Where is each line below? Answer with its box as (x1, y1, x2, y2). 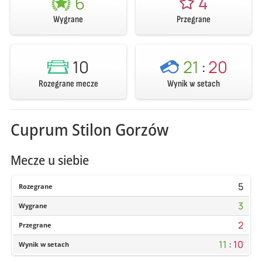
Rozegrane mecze (38, 77, 98, 89)
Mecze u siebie (10, 151, 89, 169)
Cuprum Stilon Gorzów (10, 118, 168, 140)
